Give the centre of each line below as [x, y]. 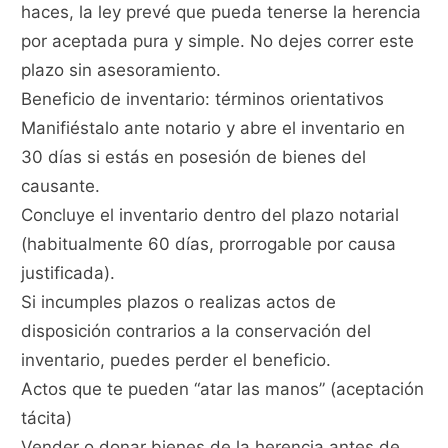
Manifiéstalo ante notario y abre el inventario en [213, 128]
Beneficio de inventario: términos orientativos [203, 99]
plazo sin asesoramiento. [121, 70]
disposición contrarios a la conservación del [196, 331]
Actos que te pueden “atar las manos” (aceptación [223, 389]
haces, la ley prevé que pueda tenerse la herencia [221, 12]
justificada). [68, 273]
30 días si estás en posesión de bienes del [194, 157]
